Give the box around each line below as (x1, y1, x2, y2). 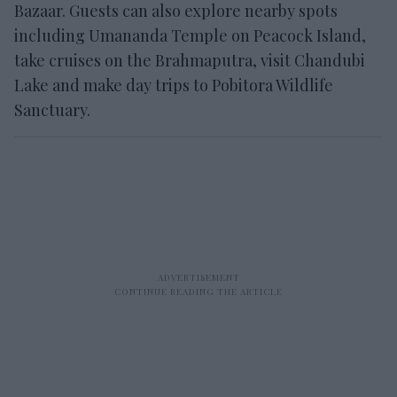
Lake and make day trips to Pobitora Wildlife (14, 74, 333, 96)
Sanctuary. (14, 98, 90, 121)
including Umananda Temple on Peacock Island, (14, 24, 366, 46)
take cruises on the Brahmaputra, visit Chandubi (14, 49, 365, 71)
